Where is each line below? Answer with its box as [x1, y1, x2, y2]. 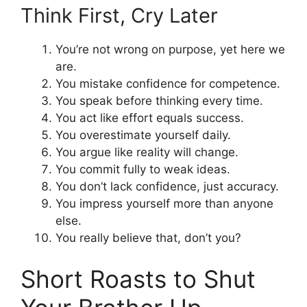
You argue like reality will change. [56, 145, 238, 160]
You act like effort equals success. [56, 111, 244, 125]
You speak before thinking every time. [56, 94, 263, 108]
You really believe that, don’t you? [56, 231, 241, 245]
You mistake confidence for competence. [56, 77, 280, 91]
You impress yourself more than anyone [56, 197, 273, 211]
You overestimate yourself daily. [56, 128, 231, 143]
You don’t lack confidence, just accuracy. [56, 180, 279, 194]
